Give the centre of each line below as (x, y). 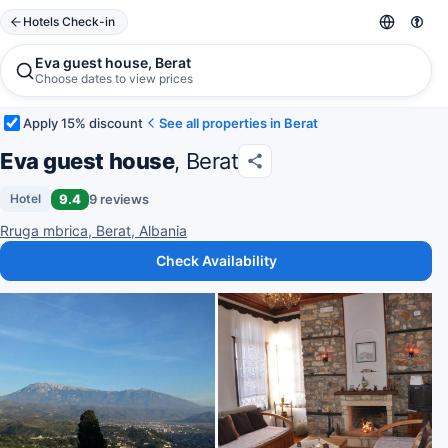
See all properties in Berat (238, 122)
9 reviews (119, 198)
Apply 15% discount (83, 122)
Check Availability (216, 260)
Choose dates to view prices (114, 78)
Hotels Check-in (69, 21)
